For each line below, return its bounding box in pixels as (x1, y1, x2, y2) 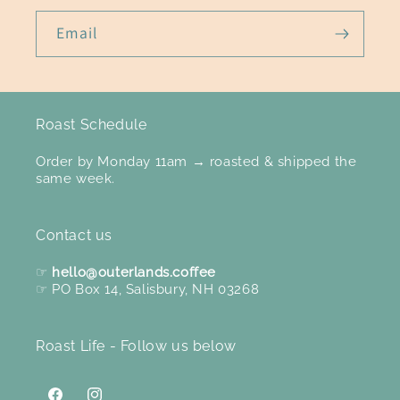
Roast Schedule (36, 115, 147, 133)
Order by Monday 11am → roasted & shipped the (36, 153, 357, 170)
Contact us (36, 226, 112, 244)
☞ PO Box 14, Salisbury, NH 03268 (36, 280, 260, 297)
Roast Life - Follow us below (36, 337, 237, 354)
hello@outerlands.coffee (52, 263, 217, 280)
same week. (36, 170, 115, 187)
